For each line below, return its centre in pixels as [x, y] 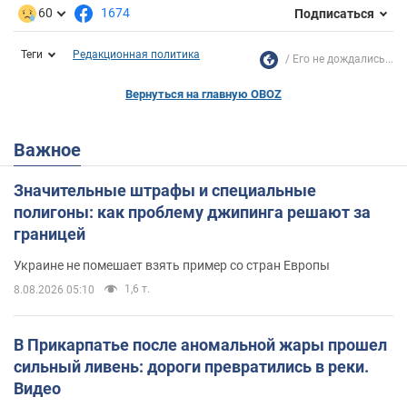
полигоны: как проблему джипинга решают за [192, 213]
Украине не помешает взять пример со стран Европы [172, 266]
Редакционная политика [136, 55]
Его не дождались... [343, 60]
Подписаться [334, 13]
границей [50, 234]
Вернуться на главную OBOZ [203, 94]
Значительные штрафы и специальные [165, 191]
